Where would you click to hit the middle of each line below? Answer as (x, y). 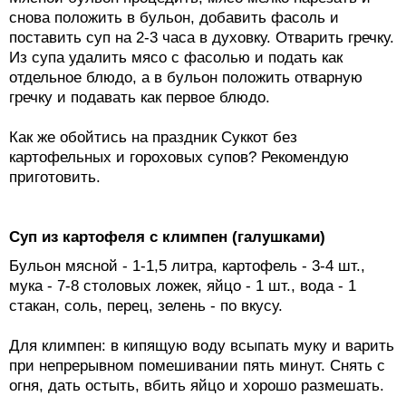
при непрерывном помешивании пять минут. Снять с (197, 366)
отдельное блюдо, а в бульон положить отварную (186, 78)
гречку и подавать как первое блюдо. (140, 98)
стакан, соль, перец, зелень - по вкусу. (146, 306)
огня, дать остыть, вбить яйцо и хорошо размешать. (197, 386)
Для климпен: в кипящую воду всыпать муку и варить (202, 346)
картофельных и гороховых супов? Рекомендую (179, 158)
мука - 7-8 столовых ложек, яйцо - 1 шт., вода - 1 (183, 286)
